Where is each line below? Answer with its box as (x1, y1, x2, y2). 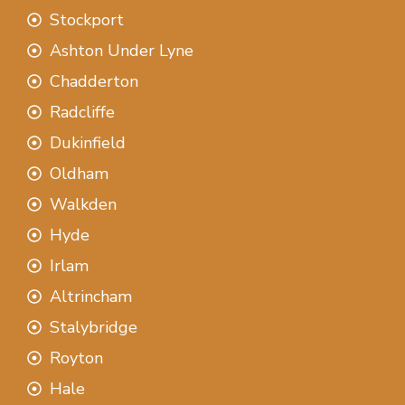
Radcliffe (50, 100, 115, 123)
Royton (50, 346, 103, 369)
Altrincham (50, 285, 132, 307)
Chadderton (50, 70, 138, 92)
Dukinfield (50, 131, 126, 154)
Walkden (50, 193, 117, 215)
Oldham (50, 162, 108, 184)
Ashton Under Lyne (50, 39, 193, 61)
